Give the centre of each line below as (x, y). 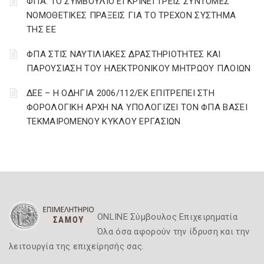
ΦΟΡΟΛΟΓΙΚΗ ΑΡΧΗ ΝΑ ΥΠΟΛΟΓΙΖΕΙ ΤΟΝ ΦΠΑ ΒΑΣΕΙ (137, 107)
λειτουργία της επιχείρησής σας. (77, 246)
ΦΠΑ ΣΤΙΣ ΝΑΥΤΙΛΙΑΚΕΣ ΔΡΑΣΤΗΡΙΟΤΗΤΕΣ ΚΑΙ (124, 54)
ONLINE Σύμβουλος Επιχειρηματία (168, 217)
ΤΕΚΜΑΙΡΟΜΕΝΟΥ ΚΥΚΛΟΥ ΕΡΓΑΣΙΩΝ (104, 121)
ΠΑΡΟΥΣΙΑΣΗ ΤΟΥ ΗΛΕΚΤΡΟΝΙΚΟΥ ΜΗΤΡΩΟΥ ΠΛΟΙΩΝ (139, 68)
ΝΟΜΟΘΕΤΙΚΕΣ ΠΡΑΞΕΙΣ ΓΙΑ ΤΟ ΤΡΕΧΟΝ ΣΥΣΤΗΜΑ (131, 15)
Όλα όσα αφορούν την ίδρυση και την (174, 232)
